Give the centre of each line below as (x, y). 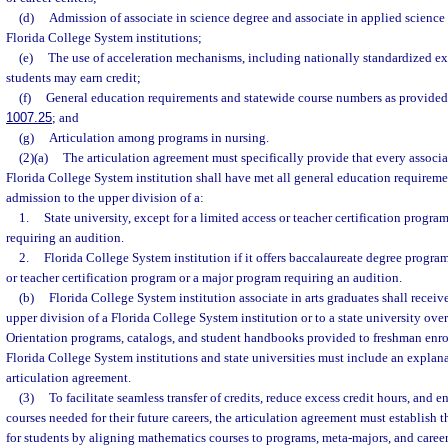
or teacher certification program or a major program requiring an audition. (204, 277)
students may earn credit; (73, 77)
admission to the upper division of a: (105, 197)
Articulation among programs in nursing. (158, 137)
